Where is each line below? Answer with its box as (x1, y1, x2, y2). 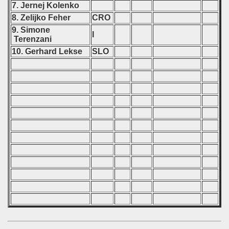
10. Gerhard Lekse (12, 47, 84, 56)
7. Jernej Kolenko (12, 1, 81, 10)
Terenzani (12, 35, 54, 43)
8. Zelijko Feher (12, 13, 73, 22)
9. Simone (12, 26, 50, 34)
